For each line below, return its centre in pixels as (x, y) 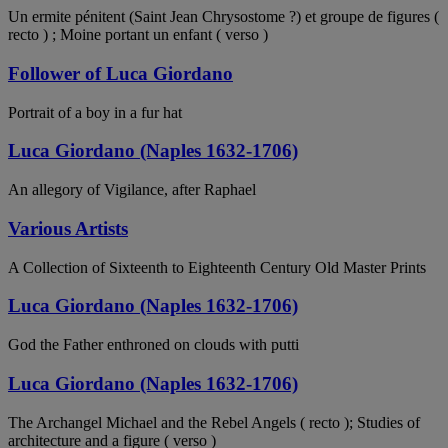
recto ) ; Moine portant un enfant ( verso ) (138, 35)
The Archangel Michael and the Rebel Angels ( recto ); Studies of (214, 422)
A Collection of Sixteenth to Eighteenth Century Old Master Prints (217, 267)
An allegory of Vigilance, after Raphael (132, 190)
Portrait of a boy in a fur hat (95, 112)
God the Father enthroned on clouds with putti (153, 345)
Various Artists (68, 228)
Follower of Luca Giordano (120, 74)
